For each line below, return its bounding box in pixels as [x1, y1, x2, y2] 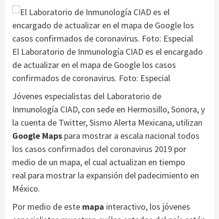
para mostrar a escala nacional [62, 130, 177, 142]
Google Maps [12, 130, 62, 142]
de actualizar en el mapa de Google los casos [12, 59, 176, 71]
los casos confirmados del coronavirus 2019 [12, 143, 172, 155]
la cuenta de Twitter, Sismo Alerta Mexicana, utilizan [12, 117, 202, 129]
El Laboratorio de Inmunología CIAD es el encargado [12, 46, 203, 58]
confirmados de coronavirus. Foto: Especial [12, 72, 170, 84]
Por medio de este [12, 201, 82, 213]
